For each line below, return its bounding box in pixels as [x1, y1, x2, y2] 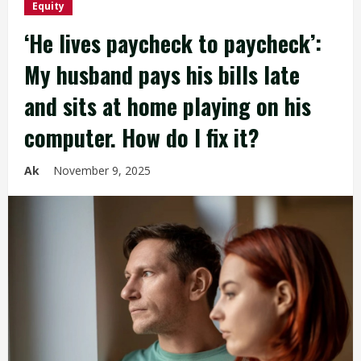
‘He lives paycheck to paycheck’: [24, 27, 322, 60]
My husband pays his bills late [24, 58, 300, 91]
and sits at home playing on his [24, 89, 311, 122]
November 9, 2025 [53, 163, 154, 178]
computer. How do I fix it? [24, 121, 259, 154]
